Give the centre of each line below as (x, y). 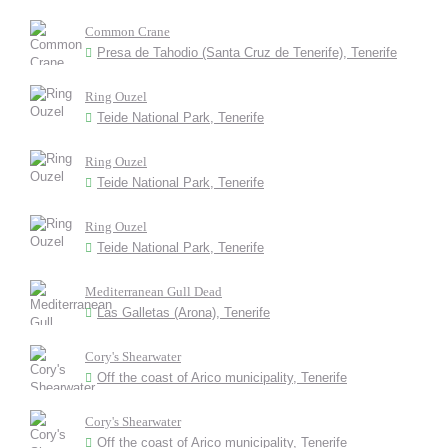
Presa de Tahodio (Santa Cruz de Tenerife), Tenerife (247, 52)
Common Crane (127, 31)
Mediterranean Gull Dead (153, 291)
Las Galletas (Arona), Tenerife (183, 312)
